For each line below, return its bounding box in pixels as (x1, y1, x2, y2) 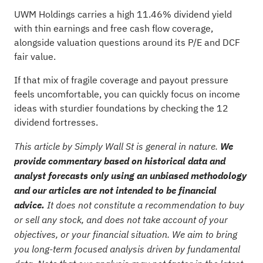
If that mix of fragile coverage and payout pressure (14, 73, 228, 87)
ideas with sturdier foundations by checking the (14, 101, 217, 116)
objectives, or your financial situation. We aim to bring (14, 228, 237, 240)
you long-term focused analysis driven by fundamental (14, 242, 240, 255)
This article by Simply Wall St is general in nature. (14, 140, 220, 152)
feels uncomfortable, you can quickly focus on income (14, 87, 240, 102)
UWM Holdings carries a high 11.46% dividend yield (14, 7, 232, 22)
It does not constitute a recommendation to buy (44, 198, 244, 211)
